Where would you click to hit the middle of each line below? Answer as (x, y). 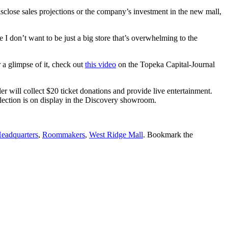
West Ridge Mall (116, 134)
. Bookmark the (168, 134)
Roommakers (64, 134)
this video (101, 64)
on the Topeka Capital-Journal (165, 64)
